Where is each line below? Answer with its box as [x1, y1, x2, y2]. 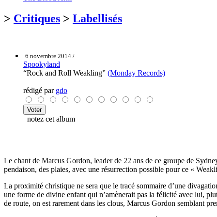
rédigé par [23, 86, 56, 94]
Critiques [14, 12, 60, 25]
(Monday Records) [108, 68, 165, 77]
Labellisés [73, 12, 122, 25]
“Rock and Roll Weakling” [23, 68, 108, 77]
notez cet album [23, 114, 75, 123]
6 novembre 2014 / [25, 52, 75, 60]
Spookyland [23, 60, 60, 68]
